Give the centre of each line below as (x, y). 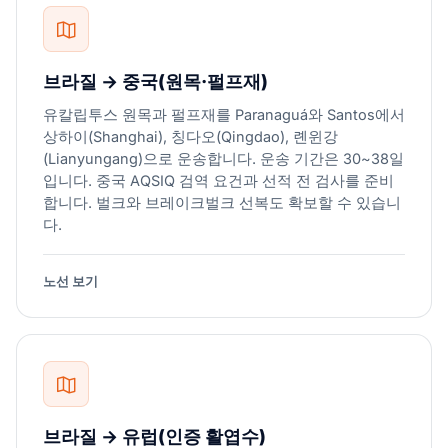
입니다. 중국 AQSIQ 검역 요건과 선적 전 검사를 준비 (218, 180)
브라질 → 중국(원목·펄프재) (155, 81)
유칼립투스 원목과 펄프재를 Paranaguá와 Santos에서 (224, 114)
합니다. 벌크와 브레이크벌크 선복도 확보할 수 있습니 (222, 202)
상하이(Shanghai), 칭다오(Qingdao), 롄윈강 (190, 136)
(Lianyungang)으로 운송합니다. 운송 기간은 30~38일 (223, 158)
